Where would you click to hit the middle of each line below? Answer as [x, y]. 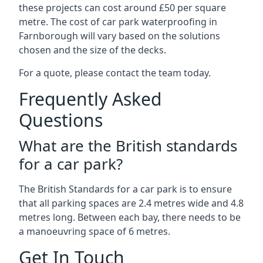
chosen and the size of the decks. [92, 50]
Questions [61, 120]
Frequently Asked [90, 99]
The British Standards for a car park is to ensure [125, 189]
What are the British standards [128, 146]
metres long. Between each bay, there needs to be [130, 217]
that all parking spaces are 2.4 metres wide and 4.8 [131, 203]
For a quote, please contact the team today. [115, 73]
